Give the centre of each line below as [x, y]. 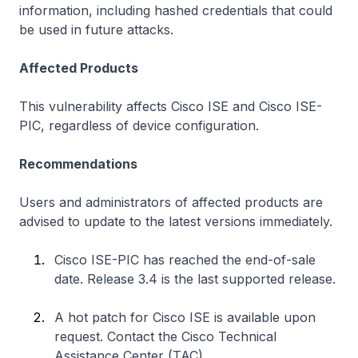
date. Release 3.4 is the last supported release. [195, 279]
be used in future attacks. [96, 30]
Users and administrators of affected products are [171, 202]
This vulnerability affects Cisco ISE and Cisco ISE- [171, 106]
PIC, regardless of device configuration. [139, 125]
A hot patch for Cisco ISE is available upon [185, 317]
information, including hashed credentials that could [176, 10]
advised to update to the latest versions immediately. [176, 221]
